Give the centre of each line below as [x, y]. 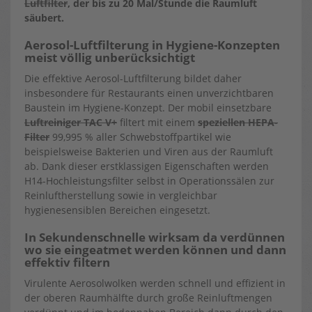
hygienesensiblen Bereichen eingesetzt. [117, 210]
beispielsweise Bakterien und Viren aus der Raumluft [149, 151]
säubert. [44, 18]
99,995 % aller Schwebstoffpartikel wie [140, 137]
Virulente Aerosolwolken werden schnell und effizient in [155, 283]
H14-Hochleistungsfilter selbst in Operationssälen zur [149, 181]
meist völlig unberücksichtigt [110, 57]
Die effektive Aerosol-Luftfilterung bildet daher [133, 78]
